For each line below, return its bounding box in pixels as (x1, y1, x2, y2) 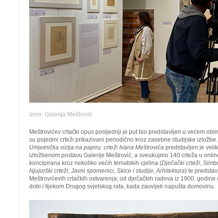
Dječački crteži (162, 160, 200, 166)
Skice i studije (117, 167, 153, 174)
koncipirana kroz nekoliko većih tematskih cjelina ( (29, 160, 162, 166)
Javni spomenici (71, 167, 114, 174)
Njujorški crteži (29, 167, 68, 174)
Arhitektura (156, 167, 185, 174)
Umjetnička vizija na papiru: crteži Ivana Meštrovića (29, 144, 164, 151)
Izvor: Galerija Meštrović (29, 111, 92, 118)
